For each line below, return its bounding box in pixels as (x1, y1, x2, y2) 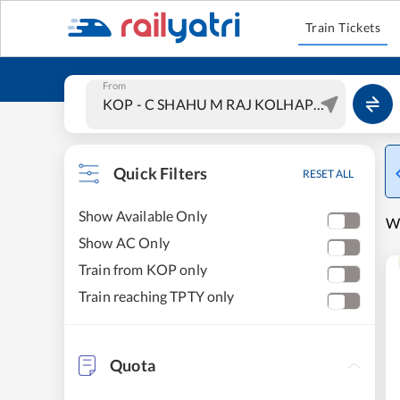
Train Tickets (304, 20, 381, 35)
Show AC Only (79, 234, 170, 251)
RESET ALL (303, 167, 354, 180)
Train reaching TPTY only (79, 287, 235, 304)
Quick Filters (113, 163, 208, 183)
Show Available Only (79, 207, 207, 224)
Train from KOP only (79, 261, 207, 278)
